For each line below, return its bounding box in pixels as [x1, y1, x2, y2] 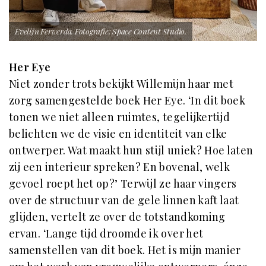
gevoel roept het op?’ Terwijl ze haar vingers [9, 176, 237, 191]
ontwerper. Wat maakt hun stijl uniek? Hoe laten [9, 143, 254, 158]
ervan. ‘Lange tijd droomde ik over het [9, 226, 204, 241]
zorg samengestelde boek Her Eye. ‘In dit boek [9, 93, 246, 108]
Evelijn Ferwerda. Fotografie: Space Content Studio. [15, 26, 186, 37]
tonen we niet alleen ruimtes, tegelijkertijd [9, 110, 230, 125]
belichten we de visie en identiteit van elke [9, 126, 227, 141]
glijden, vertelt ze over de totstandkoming [9, 210, 226, 224]
